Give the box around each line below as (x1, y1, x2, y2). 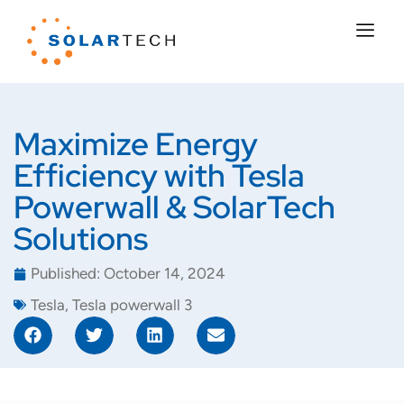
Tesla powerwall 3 (72, 295, 192, 314)
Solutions (14, 216, 148, 260)
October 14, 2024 (104, 264, 225, 283)
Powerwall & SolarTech (14, 185, 335, 228)
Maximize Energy (14, 122, 258, 165)
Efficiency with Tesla (14, 153, 305, 197)
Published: (31, 264, 100, 283)
